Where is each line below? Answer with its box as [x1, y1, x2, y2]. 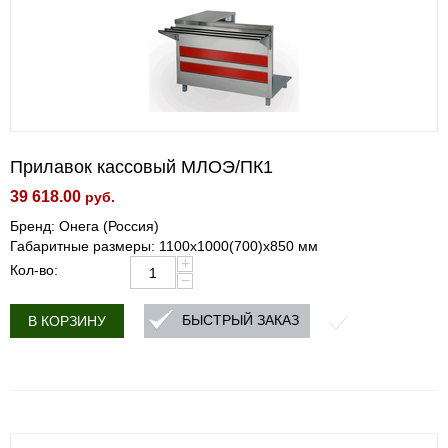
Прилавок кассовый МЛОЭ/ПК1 [10, 157, 273, 177]
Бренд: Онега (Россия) [10, 218, 159, 234]
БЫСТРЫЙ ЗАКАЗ [182, 312, 299, 329]
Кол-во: [10, 262, 58, 278]
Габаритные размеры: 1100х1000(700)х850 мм [10, 238, 318, 254]
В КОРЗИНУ [28, 313, 106, 329]
